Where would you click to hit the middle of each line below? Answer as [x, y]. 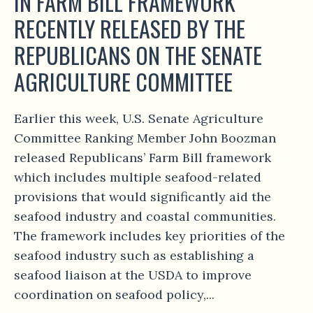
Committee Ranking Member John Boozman [145, 138]
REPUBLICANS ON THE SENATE [138, 55]
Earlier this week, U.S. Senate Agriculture [139, 119]
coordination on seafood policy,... [114, 295]
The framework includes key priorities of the [150, 236]
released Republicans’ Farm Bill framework [143, 158]
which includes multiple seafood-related [138, 177]
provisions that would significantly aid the [143, 197]
